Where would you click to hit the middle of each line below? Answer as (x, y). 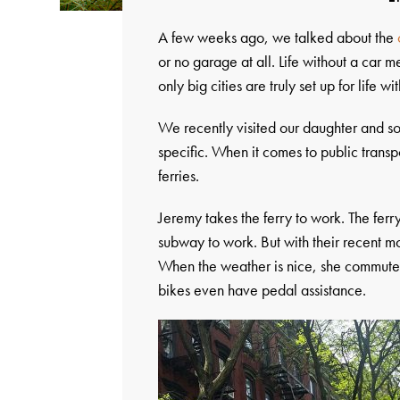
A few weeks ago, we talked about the (278, 37)
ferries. (179, 175)
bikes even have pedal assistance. (262, 289)
